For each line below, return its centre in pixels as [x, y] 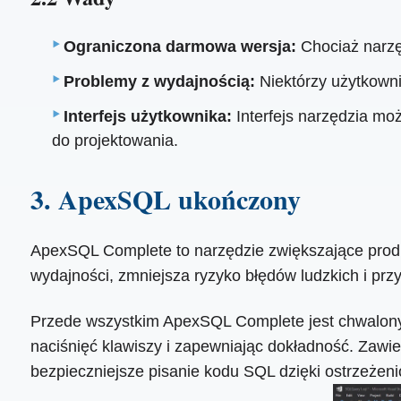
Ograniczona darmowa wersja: [180, 47]
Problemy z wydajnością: [160, 82]
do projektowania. [115, 141]
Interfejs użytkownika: [148, 117]
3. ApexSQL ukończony [165, 198]
